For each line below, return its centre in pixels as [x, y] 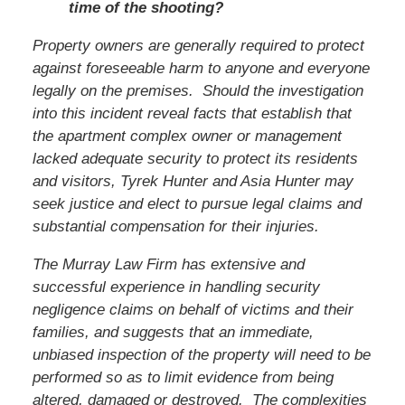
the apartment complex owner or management [187, 136]
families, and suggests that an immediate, [173, 332]
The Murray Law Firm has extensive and [168, 264]
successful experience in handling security [176, 287]
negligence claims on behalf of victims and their [193, 309]
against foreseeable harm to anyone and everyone [201, 68]
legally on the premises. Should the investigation [198, 90]
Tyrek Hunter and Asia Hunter [220, 181]
